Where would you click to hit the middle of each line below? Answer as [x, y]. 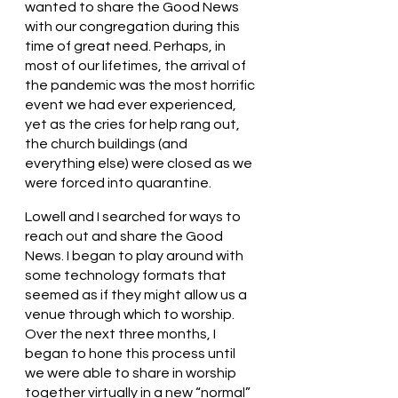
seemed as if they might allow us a [137, 295]
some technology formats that [127, 275]
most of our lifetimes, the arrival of [137, 65]
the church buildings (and [107, 143]
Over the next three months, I [122, 334]
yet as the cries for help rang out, [134, 124]
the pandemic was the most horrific [141, 85]
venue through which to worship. [131, 314]
